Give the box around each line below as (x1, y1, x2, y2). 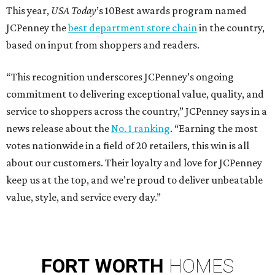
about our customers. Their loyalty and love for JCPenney (6, 157, 262, 169)
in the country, (197, 21, 265, 34)
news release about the (6, 122, 111, 135)
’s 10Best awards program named (96, 4, 247, 17)
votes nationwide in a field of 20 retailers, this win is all (6, 139, 249, 152)
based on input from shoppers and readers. (6, 39, 199, 52)
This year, (6, 4, 51, 17)
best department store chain (68, 21, 197, 34)
